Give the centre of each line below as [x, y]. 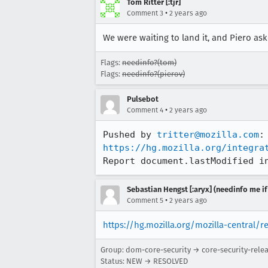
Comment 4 [145, 110]
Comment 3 [145, 13]
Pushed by [130, 134]
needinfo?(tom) [149, 62]
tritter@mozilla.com [208, 134]
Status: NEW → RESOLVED [144, 261]
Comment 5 [145, 200]
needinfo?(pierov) [153, 74]
